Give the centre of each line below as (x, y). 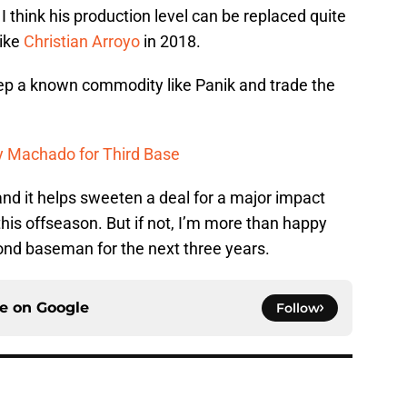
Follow (298, 308)
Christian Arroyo (82, 42)
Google (63, 308)
